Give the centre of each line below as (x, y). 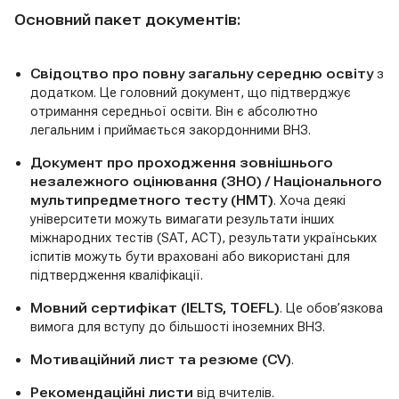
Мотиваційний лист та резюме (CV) (160, 359)
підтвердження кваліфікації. (116, 275)
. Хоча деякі (309, 200)
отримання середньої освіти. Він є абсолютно (174, 111)
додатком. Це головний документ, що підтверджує (190, 92)
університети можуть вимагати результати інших (182, 219)
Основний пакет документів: (127, 20)
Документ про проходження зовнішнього (181, 163)
